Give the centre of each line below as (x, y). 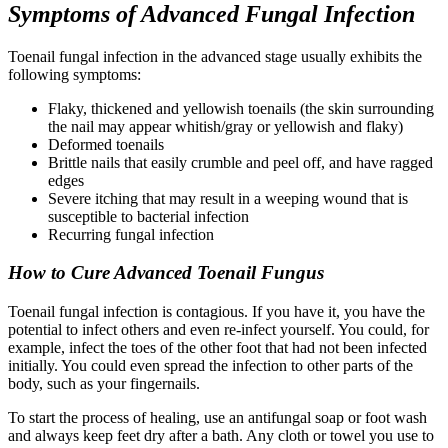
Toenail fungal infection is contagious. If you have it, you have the (216, 312)
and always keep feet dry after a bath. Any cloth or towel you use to (221, 436)
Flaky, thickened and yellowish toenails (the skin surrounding (241, 108)
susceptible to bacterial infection (148, 216)
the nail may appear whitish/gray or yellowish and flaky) (225, 126)
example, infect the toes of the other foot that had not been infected (217, 348)
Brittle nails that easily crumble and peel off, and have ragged (240, 162)
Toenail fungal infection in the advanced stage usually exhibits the (215, 56)
